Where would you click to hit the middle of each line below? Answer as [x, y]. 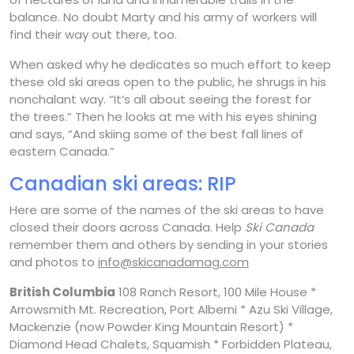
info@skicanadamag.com [173, 262]
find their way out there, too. [93, 34]
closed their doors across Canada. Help [127, 227]
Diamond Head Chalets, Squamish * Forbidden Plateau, [171, 344]
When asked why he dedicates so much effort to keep [170, 64]
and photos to [54, 262]
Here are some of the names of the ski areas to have [167, 209]
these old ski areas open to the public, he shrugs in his [168, 81]
